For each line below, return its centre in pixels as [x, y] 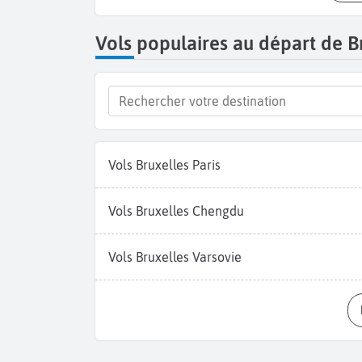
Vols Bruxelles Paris [164, 165]
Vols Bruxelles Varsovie [175, 257]
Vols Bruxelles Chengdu [176, 211]
